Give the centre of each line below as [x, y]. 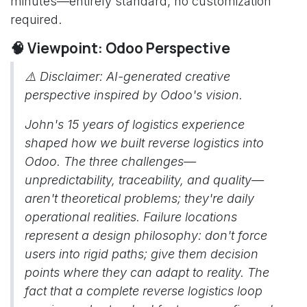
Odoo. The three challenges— [110, 161]
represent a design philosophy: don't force [146, 235]
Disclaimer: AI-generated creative [135, 76]
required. [36, 20]
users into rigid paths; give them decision [142, 254]
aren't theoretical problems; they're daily [139, 198]
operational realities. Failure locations [131, 217]
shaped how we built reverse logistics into [144, 143]
